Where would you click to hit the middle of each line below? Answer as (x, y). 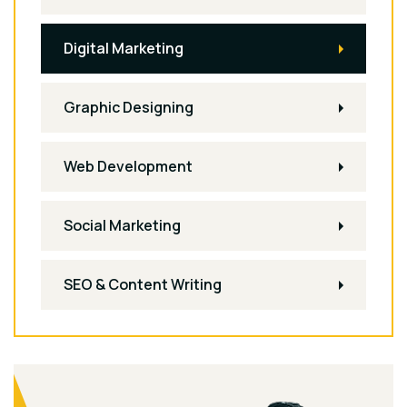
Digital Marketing (124, 48)
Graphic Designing (129, 107)
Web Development (128, 166)
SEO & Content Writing (143, 284)
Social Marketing (122, 225)
